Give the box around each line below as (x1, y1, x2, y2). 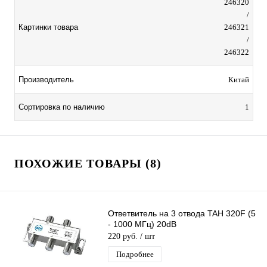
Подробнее (116, 250, 154, 259)
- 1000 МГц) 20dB (108, 219, 176, 229)
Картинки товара (18, 23, 78, 32)
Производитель (18, 75, 74, 85)
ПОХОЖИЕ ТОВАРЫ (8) (14, 157, 162, 170)
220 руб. (108, 232, 140, 241)
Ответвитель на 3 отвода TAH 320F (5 (108, 209, 256, 219)
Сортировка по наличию (18, 103, 105, 112)
